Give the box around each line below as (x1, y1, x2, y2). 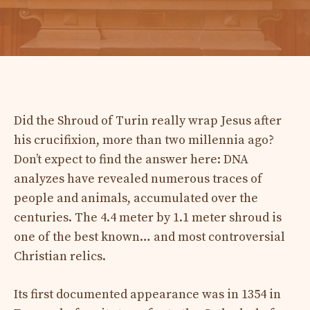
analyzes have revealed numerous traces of (14, 170, 262, 187)
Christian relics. (14, 248, 106, 264)
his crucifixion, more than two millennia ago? (14, 131, 274, 148)
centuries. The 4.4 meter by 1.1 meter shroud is (14, 209, 282, 226)
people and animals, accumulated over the (14, 190, 258, 206)
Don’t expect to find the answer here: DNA (14, 151, 248, 167)
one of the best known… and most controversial (14, 228, 285, 245)
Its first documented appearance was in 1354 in (14, 286, 281, 302)
